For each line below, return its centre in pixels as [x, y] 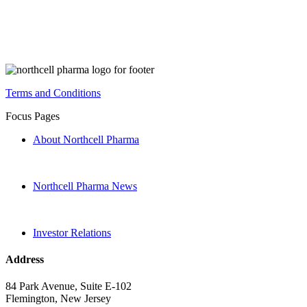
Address [25, 259]
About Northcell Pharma [86, 139]
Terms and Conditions [53, 93]
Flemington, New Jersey [58, 299]
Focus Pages [33, 116]
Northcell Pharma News [85, 186]
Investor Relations [72, 232]
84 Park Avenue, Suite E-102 [69, 286]
